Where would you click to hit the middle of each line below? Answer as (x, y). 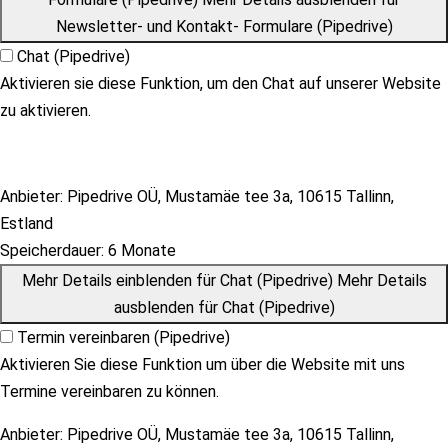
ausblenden (153, 307)
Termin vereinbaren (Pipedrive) (123, 337)
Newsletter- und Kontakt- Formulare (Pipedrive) (224, 26)
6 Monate (140, 250)
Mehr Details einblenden (106, 280)
